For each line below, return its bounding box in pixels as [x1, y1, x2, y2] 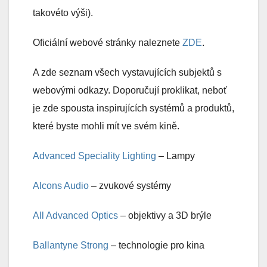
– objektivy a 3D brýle [118, 210, 212, 221]
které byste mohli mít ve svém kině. [33, 121, 179, 132]
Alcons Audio [33, 181, 89, 191]
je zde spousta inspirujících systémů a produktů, [33, 103, 234, 114]
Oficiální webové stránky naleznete [33, 38, 182, 48]
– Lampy [156, 151, 195, 162]
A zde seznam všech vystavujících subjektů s [33, 67, 222, 78]
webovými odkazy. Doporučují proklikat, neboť [33, 85, 227, 96]
